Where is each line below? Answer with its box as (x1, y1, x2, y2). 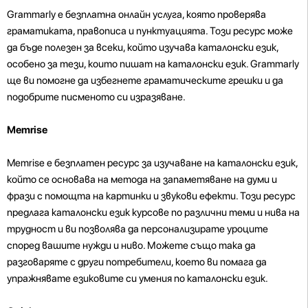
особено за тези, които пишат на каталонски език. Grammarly (7, 57, 299, 70)
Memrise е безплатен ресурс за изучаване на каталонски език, (7, 156, 298, 169)
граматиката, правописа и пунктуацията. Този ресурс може (7, 24, 293, 37)
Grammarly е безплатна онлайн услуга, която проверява (7, 8, 266, 21)
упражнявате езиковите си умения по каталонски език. (7, 272, 268, 285)
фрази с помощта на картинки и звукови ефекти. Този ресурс (7, 189, 296, 202)
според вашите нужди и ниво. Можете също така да (7, 239, 256, 252)
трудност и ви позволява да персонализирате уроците (7, 222, 268, 235)
